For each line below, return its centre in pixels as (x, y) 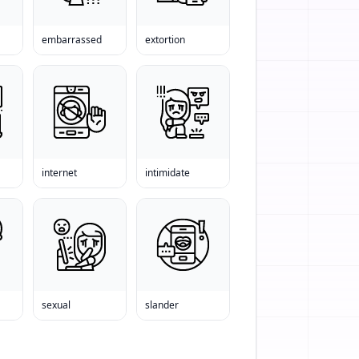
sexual (56, 305)
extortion (165, 40)
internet (59, 172)
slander (161, 305)
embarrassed (71, 40)
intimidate (167, 172)
